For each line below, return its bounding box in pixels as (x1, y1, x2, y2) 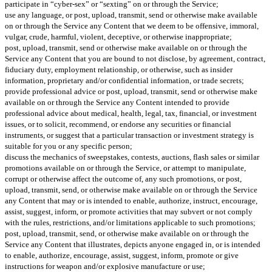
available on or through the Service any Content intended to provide (5, 97, 229, 107)
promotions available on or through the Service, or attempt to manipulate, (5, 163, 246, 172)
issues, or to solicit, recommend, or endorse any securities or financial (5, 119, 231, 129)
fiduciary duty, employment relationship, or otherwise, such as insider (5, 64, 233, 74)
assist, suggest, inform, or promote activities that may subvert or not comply (5, 206, 253, 216)
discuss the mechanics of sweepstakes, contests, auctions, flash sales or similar (5, 152, 259, 161)
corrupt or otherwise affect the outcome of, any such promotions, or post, (5, 174, 242, 183)
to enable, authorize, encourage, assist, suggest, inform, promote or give (5, 250, 239, 260)
